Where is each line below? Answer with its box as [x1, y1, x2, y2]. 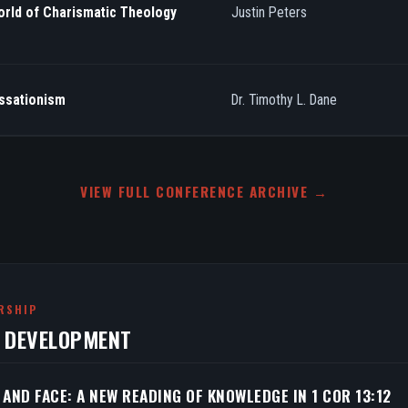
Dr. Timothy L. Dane [230, 90, 337, 108]
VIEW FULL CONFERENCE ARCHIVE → [80, 181, 328, 202]
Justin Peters [230, 4, 307, 22]
